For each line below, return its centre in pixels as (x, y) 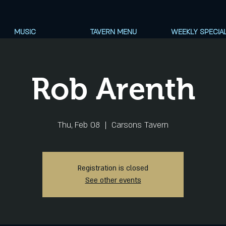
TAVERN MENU (113, 32)
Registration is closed (113, 168)
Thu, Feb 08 (79, 125)
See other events (113, 180)
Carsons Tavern (140, 125)
